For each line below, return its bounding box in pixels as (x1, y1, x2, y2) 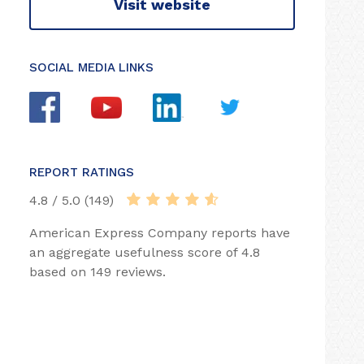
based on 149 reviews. (29, 264, 166, 279)
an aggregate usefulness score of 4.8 (29, 245, 260, 260)
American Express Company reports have (29, 225, 290, 240)
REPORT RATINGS (29, 165, 134, 180)
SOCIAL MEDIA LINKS (29, 60, 154, 75)
